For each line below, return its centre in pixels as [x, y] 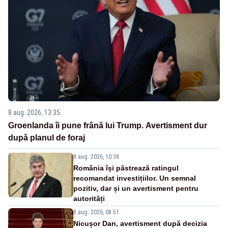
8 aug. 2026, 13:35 [34, 113]
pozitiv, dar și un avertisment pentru [136, 189]
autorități [89, 199]
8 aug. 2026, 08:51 [96, 212]
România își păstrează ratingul [126, 168]
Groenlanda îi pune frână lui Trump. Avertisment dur [108, 126]
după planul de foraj [47, 138]
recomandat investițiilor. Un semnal [135, 178]
